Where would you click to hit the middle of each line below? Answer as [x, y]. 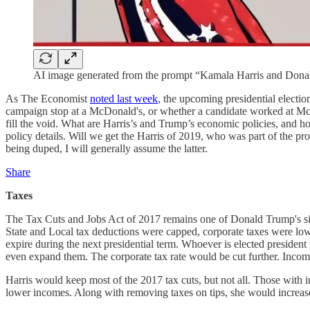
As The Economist [48, 98]
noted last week [124, 98]
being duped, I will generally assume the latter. [107, 148]
